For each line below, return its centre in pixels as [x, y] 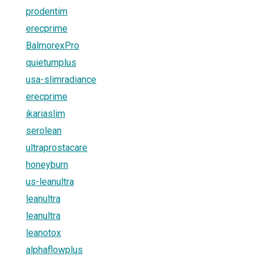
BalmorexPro [53, 45]
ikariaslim [45, 113]
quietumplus [51, 62]
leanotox [43, 232]
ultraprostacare [57, 147]
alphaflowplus [54, 249]
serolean [44, 130]
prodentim [47, 11]
